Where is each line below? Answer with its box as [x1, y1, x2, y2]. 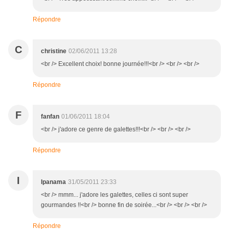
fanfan [41, 113, 59, 121]
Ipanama [41, 178, 66, 186]
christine [41, 48, 66, 55]
